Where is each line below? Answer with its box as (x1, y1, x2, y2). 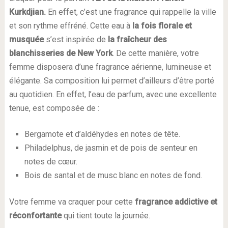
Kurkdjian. (9, 7, 48, 17)
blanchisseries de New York (9, 48, 112, 58)
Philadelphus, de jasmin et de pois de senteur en (24, 143, 197, 153)
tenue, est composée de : (9, 103, 99, 113)
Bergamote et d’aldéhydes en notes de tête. (24, 129, 180, 139)
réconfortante (9, 211, 62, 221)
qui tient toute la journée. (61, 211, 150, 221)
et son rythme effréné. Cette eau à (9, 21, 132, 31)
